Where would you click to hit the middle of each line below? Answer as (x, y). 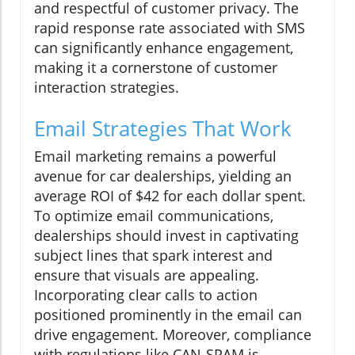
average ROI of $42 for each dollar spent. (170, 196)
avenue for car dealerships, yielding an (163, 176)
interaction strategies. (107, 88)
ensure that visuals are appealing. (147, 275)
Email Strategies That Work (163, 129)
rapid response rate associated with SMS (170, 28)
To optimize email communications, (154, 216)
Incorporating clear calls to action (146, 295)
